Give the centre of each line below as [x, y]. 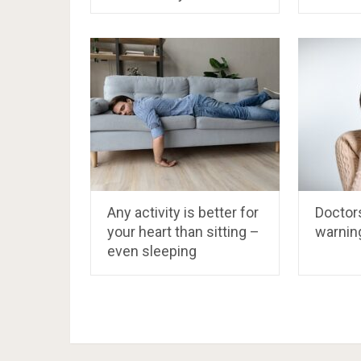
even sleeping [152, 251]
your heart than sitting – [183, 232]
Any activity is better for [183, 213]
